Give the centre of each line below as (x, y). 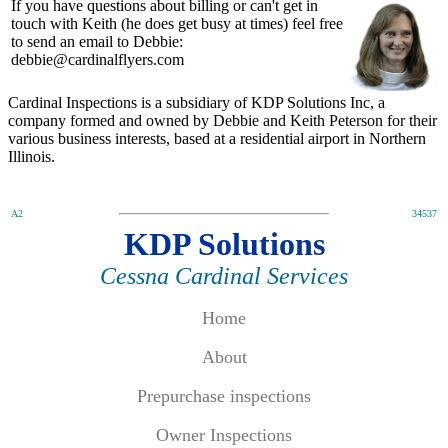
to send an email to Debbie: (97, 42)
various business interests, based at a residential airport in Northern (217, 139)
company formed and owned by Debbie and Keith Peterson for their (222, 121)
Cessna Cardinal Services (224, 276)
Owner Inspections (224, 435)
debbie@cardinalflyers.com (97, 60)
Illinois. (31, 157)
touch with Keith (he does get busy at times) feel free (177, 24)
